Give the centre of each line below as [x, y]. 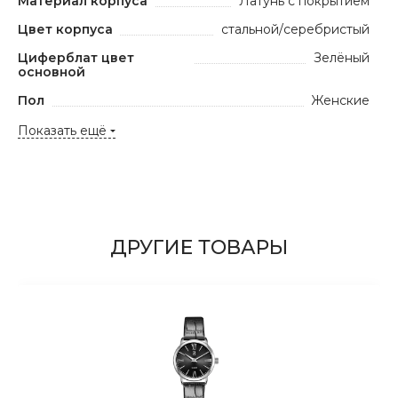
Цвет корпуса [65, 29]
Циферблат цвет [76, 58]
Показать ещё [62, 131]
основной [52, 72]
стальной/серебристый [295, 29]
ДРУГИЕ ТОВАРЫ [199, 247]
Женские [340, 100]
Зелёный [342, 58]
